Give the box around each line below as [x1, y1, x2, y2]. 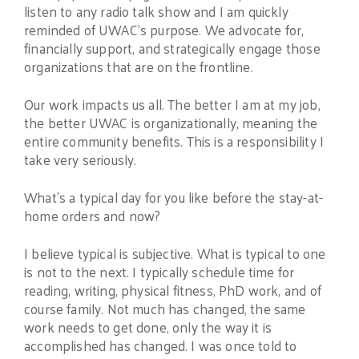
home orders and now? [24, 203, 161, 228]
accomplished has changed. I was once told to [24, 333, 297, 357]
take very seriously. [24, 147, 137, 172]
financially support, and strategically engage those [24, 36, 321, 61]
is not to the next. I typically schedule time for [24, 259, 295, 284]
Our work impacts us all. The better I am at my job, [24, 92, 321, 117]
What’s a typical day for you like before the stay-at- [24, 184, 324, 209]
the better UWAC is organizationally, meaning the [24, 111, 318, 135]
